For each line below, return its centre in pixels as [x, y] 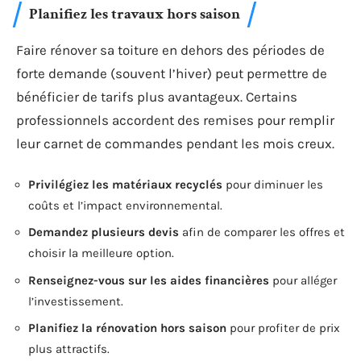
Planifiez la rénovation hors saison [127, 328]
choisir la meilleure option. [101, 253]
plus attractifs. [69, 349]
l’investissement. [76, 301]
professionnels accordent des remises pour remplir [175, 120]
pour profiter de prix [283, 328]
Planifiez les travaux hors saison [135, 14]
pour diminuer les [273, 184]
